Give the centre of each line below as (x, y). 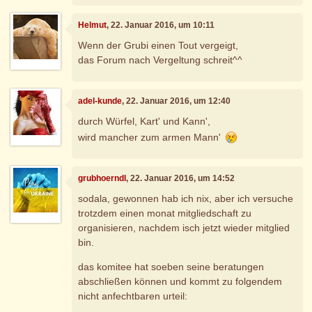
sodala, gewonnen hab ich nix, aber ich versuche (186, 199)
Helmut (93, 25)
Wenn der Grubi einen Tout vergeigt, (158, 46)
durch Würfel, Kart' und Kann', (145, 122)
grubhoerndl (102, 178)
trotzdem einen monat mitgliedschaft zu (165, 213)
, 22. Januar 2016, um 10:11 (161, 25)
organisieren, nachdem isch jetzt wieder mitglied (184, 228)
